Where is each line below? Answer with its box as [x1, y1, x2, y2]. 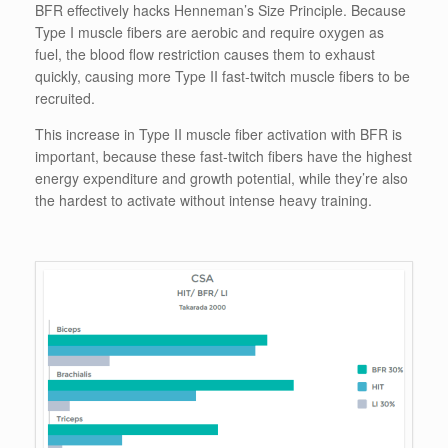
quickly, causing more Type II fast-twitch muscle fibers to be [35, 65, 410, 86]
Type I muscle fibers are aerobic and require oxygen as [35, 21, 384, 42]
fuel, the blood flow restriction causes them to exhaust [35, 43, 375, 64]
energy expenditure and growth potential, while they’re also [35, 167, 408, 188]
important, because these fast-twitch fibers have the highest [35, 145, 412, 166]
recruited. [35, 87, 95, 108]
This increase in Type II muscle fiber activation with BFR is [35, 123, 402, 144]
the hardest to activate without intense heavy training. [35, 189, 372, 210]
